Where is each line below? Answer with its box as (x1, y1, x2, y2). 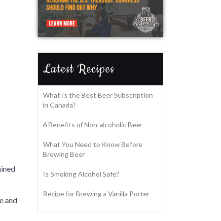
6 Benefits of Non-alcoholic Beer (43, 120, 143, 129)
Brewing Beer (43, 150, 85, 159)
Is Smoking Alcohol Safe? (43, 170, 119, 179)
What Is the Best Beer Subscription (43, 91, 153, 100)
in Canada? (43, 101, 76, 110)
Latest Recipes (43, 61, 114, 78)
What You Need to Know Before (43, 140, 143, 149)
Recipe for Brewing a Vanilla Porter (43, 189, 149, 198)
